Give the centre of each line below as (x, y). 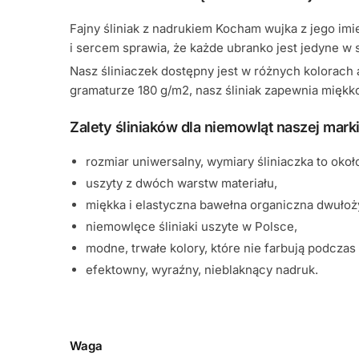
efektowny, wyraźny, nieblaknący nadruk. (202, 269)
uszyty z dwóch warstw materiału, (182, 183)
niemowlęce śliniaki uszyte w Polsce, (192, 226)
